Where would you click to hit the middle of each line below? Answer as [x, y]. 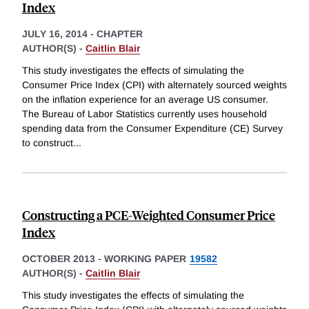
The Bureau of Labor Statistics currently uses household [144, 114]
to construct [48, 143]
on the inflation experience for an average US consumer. [145, 100]
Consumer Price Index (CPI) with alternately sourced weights [154, 85]
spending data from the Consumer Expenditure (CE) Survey [152, 129]
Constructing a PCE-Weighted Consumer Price [149, 215]
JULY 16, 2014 [55, 34]
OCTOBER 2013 [59, 259]
